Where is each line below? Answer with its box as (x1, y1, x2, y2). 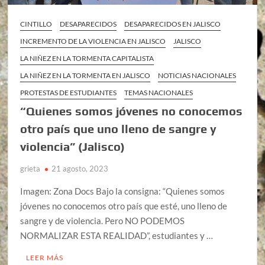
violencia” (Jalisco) (20, 140, 125, 154)
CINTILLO (20, 20, 53, 29)
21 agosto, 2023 (51, 164, 109, 174)
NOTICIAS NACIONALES (158, 71, 237, 80)
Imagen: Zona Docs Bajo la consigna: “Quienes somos (20, 186, 225, 197)
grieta (20, 164, 41, 174)
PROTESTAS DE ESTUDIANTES (20, 88, 117, 98)
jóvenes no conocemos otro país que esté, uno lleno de (20, 201, 228, 212)
